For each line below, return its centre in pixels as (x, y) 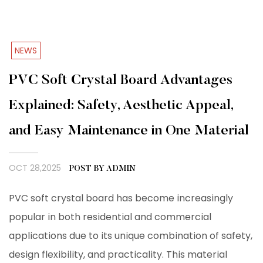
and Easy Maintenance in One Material (129, 131)
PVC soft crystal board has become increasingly (121, 198)
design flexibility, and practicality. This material (118, 255)
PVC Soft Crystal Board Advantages (121, 81)
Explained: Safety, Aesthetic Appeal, (121, 106)
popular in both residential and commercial (110, 217)
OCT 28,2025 (36, 168)
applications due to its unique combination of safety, (131, 236)
